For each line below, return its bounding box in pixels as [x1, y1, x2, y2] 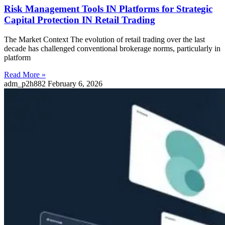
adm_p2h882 [4, 79, 48, 88]
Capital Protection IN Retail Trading [4, 15, 155, 26]
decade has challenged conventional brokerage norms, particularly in [4, 44, 220, 53]
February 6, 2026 [48, 79, 102, 88]
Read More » [4, 70, 46, 79]
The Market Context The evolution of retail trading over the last [4, 35, 205, 44]
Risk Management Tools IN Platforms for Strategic [4, 4, 212, 15]
